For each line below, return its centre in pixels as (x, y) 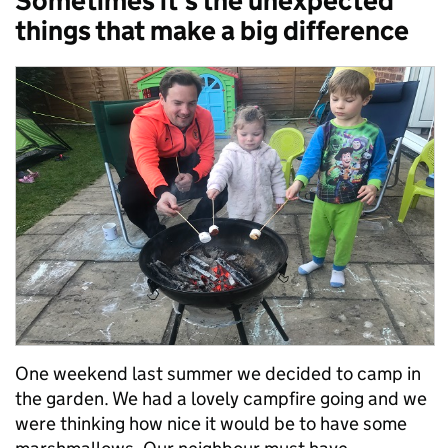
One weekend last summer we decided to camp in (218, 374)
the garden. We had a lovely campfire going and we (221, 399)
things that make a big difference (212, 30)
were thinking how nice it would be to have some (211, 424)
